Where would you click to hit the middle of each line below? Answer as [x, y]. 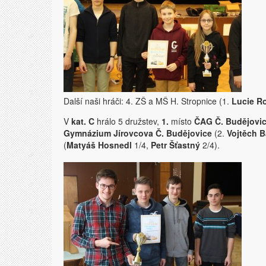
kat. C [83, 121]
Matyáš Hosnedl [99, 145]
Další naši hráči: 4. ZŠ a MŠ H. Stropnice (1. [148, 101]
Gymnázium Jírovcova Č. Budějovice [138, 133]
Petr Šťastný [175, 145]
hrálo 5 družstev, [128, 121]
